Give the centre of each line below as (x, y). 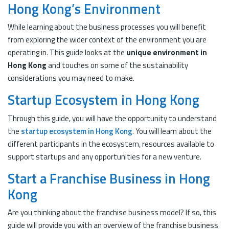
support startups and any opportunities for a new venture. (105, 156)
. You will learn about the (172, 131)
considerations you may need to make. (71, 78)
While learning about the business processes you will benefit (107, 27)
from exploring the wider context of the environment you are (107, 40)
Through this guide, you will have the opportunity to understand (112, 118)
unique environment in (167, 52)
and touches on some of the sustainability (118, 65)
